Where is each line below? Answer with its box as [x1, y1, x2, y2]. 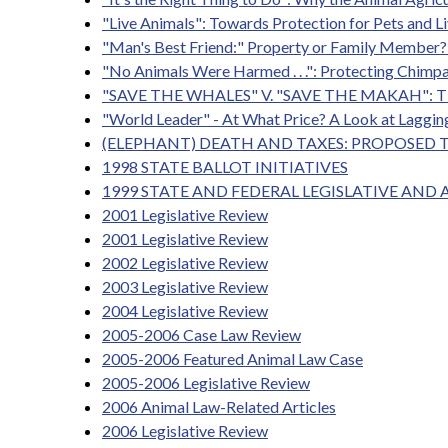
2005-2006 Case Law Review [102, 325, 301, 344]
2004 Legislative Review [102, 301, 268, 320]
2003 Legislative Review [102, 277, 268, 296]
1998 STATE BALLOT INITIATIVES [102, 157, 348, 176]
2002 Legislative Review [102, 253, 268, 272]
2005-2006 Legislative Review [102, 373, 310, 392]
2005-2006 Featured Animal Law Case [102, 349, 363, 368]
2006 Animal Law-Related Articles [102, 397, 336, 416]
